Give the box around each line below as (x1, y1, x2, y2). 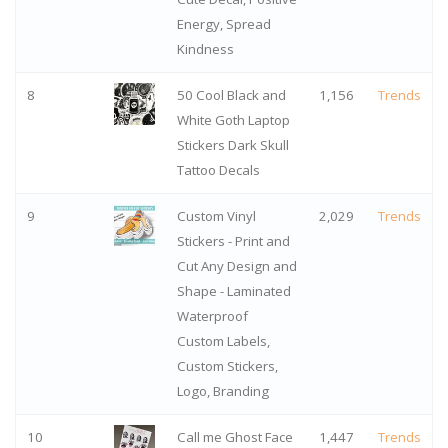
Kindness (176, 40, 234, 59)
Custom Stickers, (176, 357, 278, 376)
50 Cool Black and (176, 86, 286, 105)
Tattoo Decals (176, 161, 260, 180)
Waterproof (176, 307, 248, 326)
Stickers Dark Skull (176, 136, 289, 155)
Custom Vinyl (176, 207, 256, 226)
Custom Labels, (176, 332, 270, 351)
